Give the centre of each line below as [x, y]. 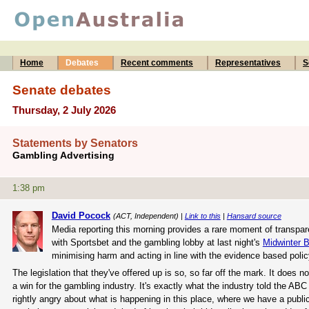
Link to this [202, 216]
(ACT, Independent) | [149, 216]
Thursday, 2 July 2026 [64, 110]
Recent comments [157, 63]
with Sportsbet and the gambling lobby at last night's [157, 242]
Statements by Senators [75, 143]
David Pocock [81, 215]
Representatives [248, 63]
